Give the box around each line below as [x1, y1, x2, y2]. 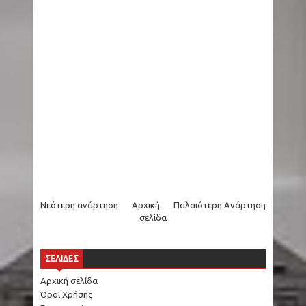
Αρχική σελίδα [40, 275, 98, 286]
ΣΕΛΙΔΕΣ [45, 253, 79, 263]
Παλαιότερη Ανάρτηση [173, 199, 266, 210]
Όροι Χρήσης [40, 289, 92, 299]
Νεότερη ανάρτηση [40, 199, 118, 210]
